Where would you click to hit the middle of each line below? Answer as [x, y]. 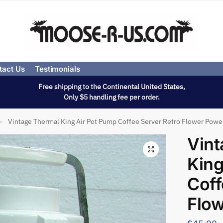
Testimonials [57, 69]
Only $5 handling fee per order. [111, 97]
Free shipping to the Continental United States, [111, 87]
